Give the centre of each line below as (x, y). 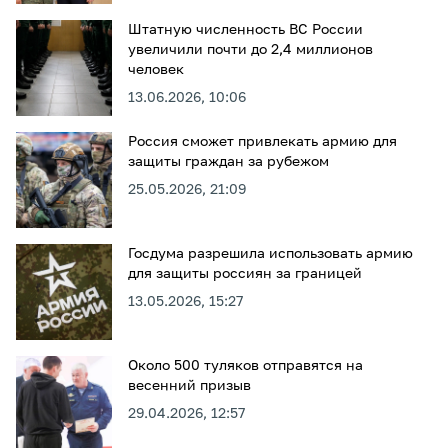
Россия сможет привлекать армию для (262, 142)
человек (156, 70)
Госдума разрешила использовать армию (270, 254)
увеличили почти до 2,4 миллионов (250, 50)
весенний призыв (189, 386)
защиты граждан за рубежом (228, 162)
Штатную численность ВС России (245, 30)
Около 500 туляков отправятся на (245, 366)
